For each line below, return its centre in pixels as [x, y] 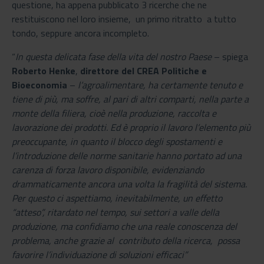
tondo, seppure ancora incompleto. [80, 33]
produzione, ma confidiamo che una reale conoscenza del [124, 226]
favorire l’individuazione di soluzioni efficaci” [100, 254]
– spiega [230, 56]
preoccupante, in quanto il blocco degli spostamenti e [117, 141]
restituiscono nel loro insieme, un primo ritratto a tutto [124, 19]
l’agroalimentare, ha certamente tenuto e [160, 85]
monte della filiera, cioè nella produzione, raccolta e [114, 113]
